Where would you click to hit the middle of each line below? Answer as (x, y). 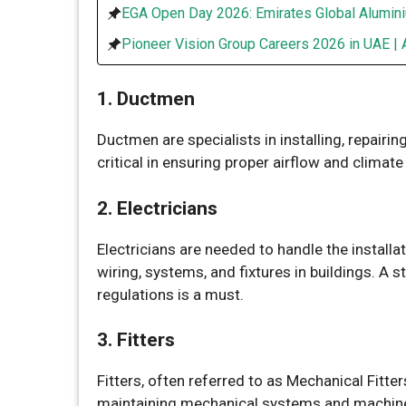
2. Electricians (157, 208)
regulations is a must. (170, 294)
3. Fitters (136, 340)
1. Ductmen (146, 99)
